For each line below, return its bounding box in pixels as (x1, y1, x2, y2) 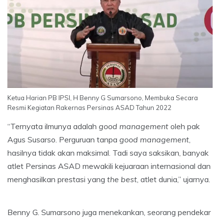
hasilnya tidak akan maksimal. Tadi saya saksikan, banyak (7, 147, 209, 158)
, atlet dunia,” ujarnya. (137, 174, 210, 184)
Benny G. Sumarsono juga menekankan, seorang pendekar (7, 207, 211, 217)
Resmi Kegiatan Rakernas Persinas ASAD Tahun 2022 (7, 103, 171, 111)
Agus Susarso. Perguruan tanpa (7, 134, 119, 144)
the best (107, 174, 137, 184)
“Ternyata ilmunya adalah (7, 121, 99, 131)
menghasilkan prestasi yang (7, 174, 107, 184)
